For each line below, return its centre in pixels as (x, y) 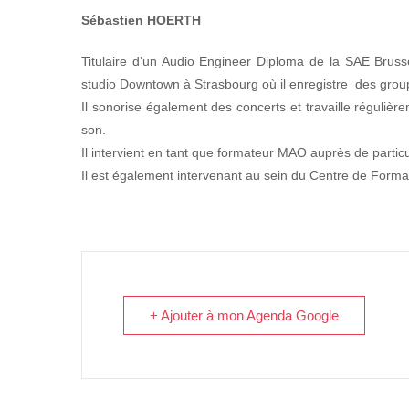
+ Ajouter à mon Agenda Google (244, 316)
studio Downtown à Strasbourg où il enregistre (215, 84)
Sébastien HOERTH (143, 21)
